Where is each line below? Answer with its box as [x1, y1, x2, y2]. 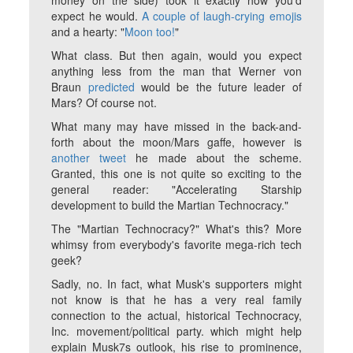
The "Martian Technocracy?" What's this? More [51, 221, 302, 237]
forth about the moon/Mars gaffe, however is [51, 134, 302, 150]
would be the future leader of [134, 79, 302, 95]
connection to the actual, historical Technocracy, [51, 307, 302, 324]
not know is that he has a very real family [51, 292, 302, 308]
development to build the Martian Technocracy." [51, 197, 289, 214]
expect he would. [51, 8, 142, 24]
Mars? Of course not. [51, 95, 158, 111]
